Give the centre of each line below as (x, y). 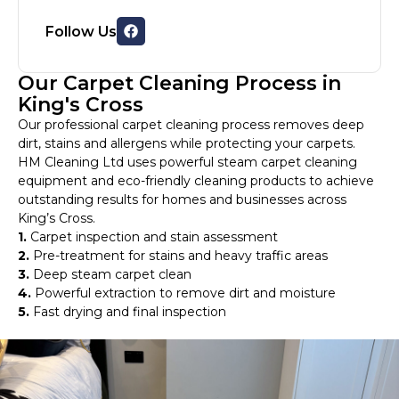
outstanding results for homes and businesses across (182, 200)
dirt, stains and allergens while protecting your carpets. (187, 144)
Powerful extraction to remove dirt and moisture (183, 293)
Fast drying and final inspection (128, 312)
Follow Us (81, 31)
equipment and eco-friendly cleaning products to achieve (196, 181)
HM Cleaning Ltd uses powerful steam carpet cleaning (187, 163)
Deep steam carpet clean (110, 275)
